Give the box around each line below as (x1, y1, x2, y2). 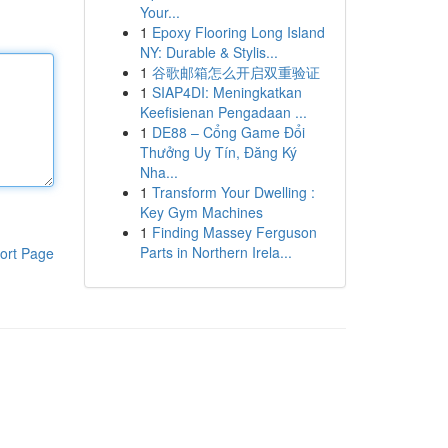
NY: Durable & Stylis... (139, 42, 278, 62)
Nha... (139, 162, 178, 182)
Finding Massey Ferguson (151, 222, 317, 242)
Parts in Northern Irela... (139, 242, 292, 262)
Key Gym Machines (139, 202, 263, 222)
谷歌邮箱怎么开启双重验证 (151, 62, 320, 82)
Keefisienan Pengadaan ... (139, 102, 307, 122)
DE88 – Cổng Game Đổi (151, 122, 305, 142)
